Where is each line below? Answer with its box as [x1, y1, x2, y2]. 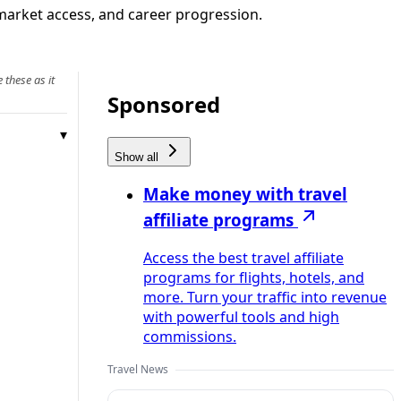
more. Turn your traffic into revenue [143, 287, 387, 308]
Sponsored [107, 89, 220, 119]
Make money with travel [143, 183, 347, 206]
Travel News [107, 362, 168, 378]
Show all [115, 149, 162, 164]
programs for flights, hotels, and [143, 268, 364, 288]
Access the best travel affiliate [143, 248, 344, 269]
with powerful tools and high [143, 307, 339, 328]
